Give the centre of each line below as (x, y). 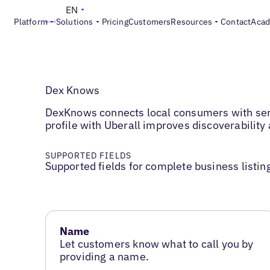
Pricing (115, 22)
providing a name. (104, 257)
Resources (192, 22)
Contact (236, 22)
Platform (31, 22)
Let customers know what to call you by (156, 244)
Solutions (74, 22)
